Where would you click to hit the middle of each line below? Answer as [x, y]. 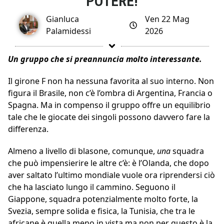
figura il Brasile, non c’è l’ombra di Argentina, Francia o [110, 93]
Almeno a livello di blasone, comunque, [82, 151]
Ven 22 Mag [167, 19]
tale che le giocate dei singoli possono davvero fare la [109, 117]
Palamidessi [68, 31]
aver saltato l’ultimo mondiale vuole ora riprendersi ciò [111, 175]
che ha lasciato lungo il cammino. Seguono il [92, 187]
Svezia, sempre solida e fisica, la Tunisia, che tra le [101, 211]
